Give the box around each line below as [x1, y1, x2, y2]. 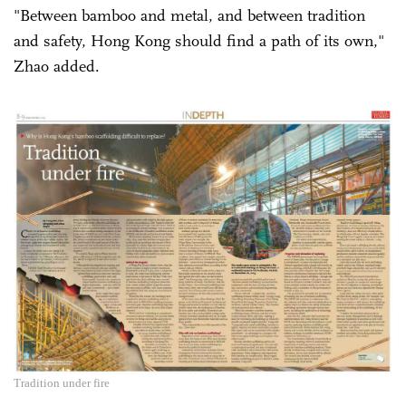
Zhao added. [14, 55, 100, 76]
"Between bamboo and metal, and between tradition [14, 5, 365, 25]
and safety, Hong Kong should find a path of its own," [14, 30, 384, 51]
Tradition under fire [14, 376, 110, 391]
